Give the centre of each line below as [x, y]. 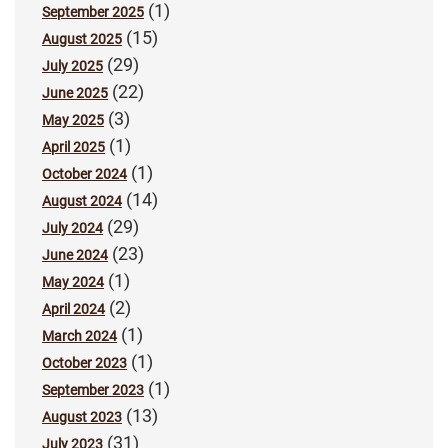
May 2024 [73, 281]
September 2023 [93, 389]
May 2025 [73, 119]
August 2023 [82, 416]
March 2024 [79, 335]
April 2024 [73, 308]
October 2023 [84, 362]
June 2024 [75, 254]
